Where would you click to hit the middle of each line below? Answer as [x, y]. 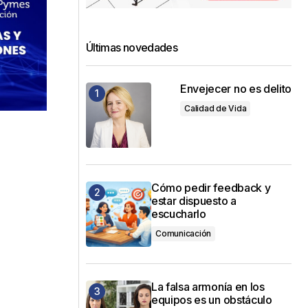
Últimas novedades [132, 47]
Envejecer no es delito [236, 88]
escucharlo [179, 213]
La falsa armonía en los [208, 286]
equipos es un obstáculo [212, 299]
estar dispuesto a [194, 200]
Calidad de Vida [216, 108]
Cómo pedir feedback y [211, 187]
